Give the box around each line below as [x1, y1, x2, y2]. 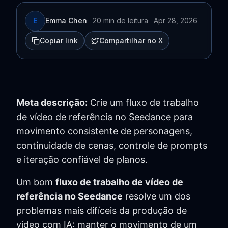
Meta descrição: [16, 97, 88, 108]
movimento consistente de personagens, [16, 126, 192, 136]
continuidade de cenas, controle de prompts [16, 140, 207, 151]
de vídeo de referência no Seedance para [16, 111, 193, 122]
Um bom [16, 177, 55, 187]
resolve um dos [123, 191, 190, 202]
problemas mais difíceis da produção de [16, 205, 187, 216]
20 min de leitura [93, 16, 148, 25]
